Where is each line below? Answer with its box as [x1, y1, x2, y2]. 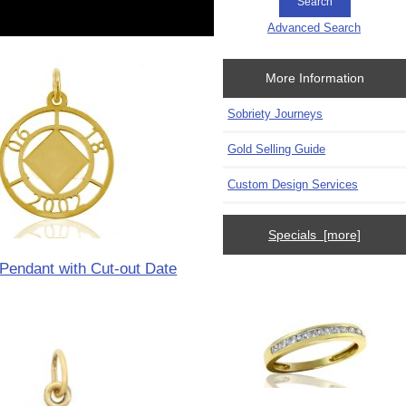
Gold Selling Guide [227, 142, 326, 157]
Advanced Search [267, 21, 361, 35]
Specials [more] [268, 227, 362, 242]
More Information [265, 71, 364, 86]
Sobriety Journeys [227, 107, 324, 121]
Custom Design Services [227, 178, 359, 192]
